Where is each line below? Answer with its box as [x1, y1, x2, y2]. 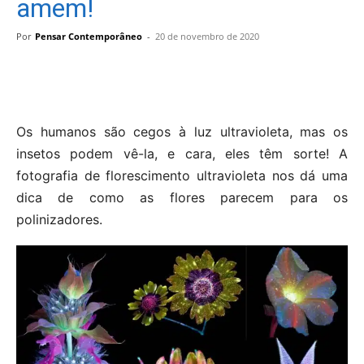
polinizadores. [16, 210, 102, 227]
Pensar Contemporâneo [35, 29, 142, 42]
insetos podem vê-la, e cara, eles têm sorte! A [16, 145, 348, 162]
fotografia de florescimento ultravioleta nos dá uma [16, 167, 348, 184]
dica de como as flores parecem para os [16, 188, 348, 206]
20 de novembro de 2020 [155, 29, 259, 42]
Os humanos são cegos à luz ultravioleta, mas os [16, 123, 348, 140]
